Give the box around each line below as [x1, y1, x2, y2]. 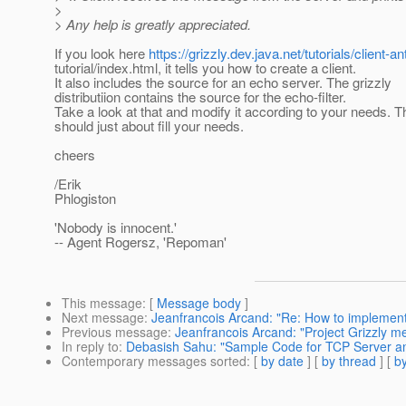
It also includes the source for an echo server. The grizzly [54, 72, 391, 92]
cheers [54, 145, 95, 165]
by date [261, 352, 304, 371]
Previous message [62, 323, 168, 342]
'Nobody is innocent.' [54, 217, 177, 237]
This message [62, 294, 142, 313]
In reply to [62, 337, 119, 356]
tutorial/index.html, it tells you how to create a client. [54, 58, 356, 78]
